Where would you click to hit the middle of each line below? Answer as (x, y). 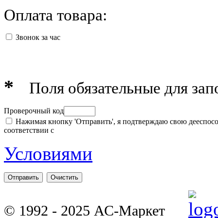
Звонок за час (38, 37)
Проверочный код (34, 111)
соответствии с (29, 130)
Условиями (48, 154)
